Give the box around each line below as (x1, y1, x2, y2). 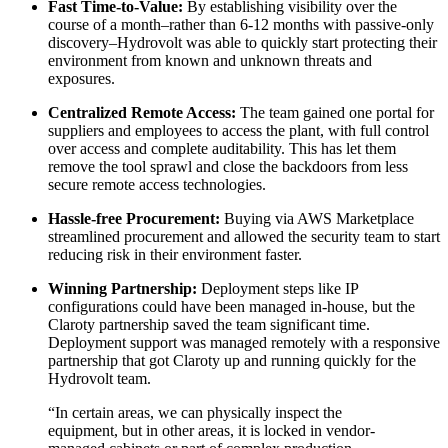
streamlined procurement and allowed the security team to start (48, 228, 440, 246)
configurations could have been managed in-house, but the (48, 298, 415, 316)
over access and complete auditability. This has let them (48, 140, 396, 158)
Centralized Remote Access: (48, 104, 236, 122)
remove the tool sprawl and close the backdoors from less (48, 158, 408, 176)
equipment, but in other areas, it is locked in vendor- (48, 422, 375, 440)
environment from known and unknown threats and (48, 52, 372, 70)
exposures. (48, 70, 115, 88)
